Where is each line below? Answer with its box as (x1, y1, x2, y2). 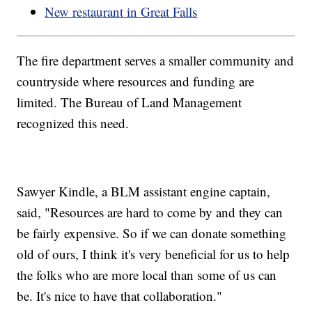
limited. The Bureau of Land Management (17, 93, 242, 111)
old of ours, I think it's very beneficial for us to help (17, 244, 290, 263)
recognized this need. (17, 114, 130, 132)
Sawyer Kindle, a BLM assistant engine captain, (17, 182, 271, 200)
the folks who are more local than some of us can (17, 265, 277, 283)
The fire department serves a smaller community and (17, 51, 295, 69)
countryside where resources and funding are (17, 72, 255, 90)
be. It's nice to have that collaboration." (17, 286, 223, 304)
